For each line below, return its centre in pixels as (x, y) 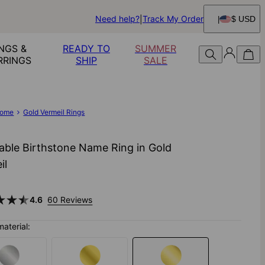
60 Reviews (70, 200)
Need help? (117, 19)
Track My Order (173, 19)
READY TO (86, 49)
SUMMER (155, 49)
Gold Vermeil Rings (54, 112)
